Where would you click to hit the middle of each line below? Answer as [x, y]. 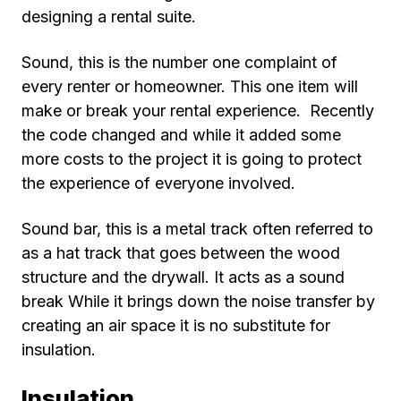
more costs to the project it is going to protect [192, 158]
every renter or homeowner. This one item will [190, 86]
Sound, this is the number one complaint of [179, 62]
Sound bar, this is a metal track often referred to [197, 228]
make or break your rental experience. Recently [198, 110]
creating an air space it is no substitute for [176, 325]
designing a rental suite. [111, 16]
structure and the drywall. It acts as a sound [183, 277]
